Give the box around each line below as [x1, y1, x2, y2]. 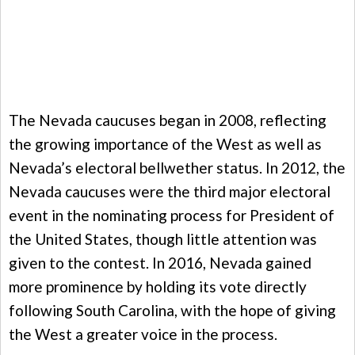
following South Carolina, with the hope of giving [9, 300, 336, 319]
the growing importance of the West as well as [9, 134, 322, 153]
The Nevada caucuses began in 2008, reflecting [9, 110, 326, 129]
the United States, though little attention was [9, 229, 317, 248]
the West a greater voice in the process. [9, 324, 277, 343]
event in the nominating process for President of [9, 205, 334, 224]
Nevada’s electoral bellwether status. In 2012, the [9, 158, 345, 177]
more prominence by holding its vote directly [9, 277, 307, 296]
